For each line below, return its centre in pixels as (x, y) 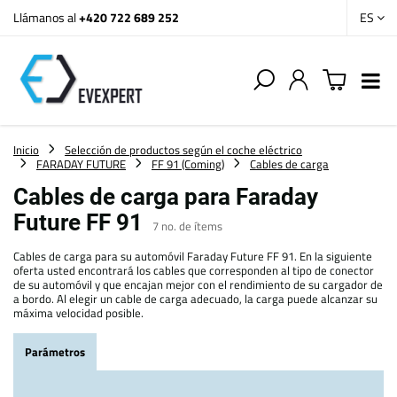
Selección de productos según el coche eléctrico (183, 150)
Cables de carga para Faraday (166, 197)
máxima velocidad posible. (78, 313)
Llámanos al (46, 17)
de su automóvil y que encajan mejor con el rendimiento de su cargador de (198, 284)
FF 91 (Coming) (188, 164)
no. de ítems (192, 226)
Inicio (26, 150)
